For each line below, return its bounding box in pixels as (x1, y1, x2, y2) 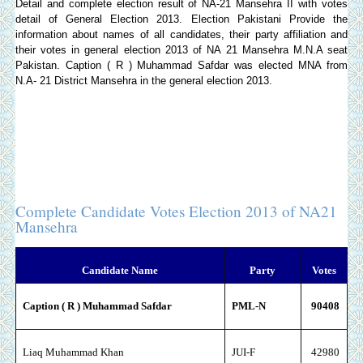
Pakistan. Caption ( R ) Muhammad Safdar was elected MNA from (15, 58, 348, 71)
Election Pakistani (190, 12, 281, 25)
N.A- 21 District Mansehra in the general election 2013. (15, 74, 272, 87)
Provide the (280, 12, 348, 25)
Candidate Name (82, 264, 159, 277)
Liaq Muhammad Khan (22, 346, 124, 359)
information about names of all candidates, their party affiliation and (15, 28, 348, 41)
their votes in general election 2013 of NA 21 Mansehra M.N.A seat (15, 43, 348, 56)
